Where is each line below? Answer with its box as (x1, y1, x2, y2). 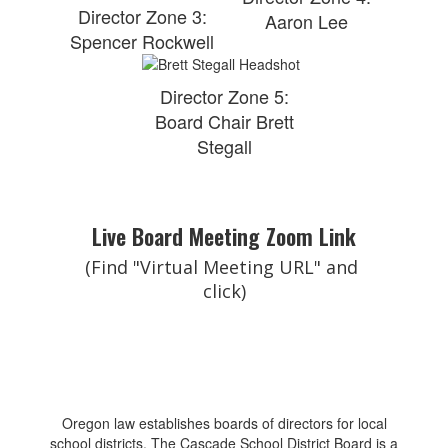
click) (202, 279, 246, 303)
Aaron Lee (264, 8, 348, 34)
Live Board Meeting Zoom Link (92, 220, 356, 252)
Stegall (196, 133, 252, 159)
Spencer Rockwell (70, 28, 214, 54)
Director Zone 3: (77, 3, 207, 29)
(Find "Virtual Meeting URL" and (85, 255, 358, 279)
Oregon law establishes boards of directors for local (61, 413, 387, 433)
